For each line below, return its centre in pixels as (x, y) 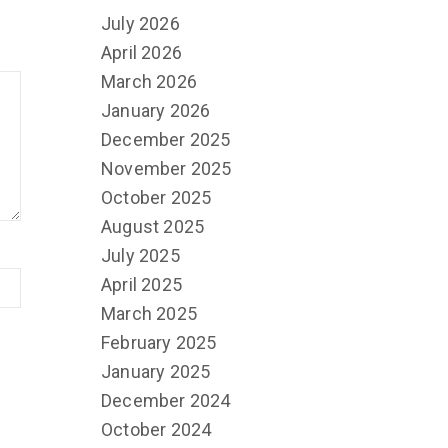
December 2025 (166, 139)
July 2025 (140, 255)
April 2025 (141, 284)
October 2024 (156, 429)
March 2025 (149, 313)
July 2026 (140, 23)
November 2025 (166, 168)
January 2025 (156, 371)
